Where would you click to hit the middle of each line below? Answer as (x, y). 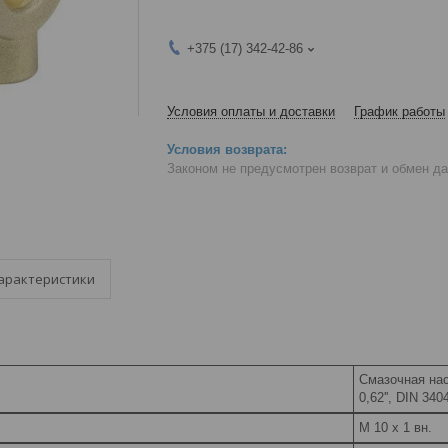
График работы (399, 111)
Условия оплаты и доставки (251, 111)
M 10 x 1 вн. (395, 427)
